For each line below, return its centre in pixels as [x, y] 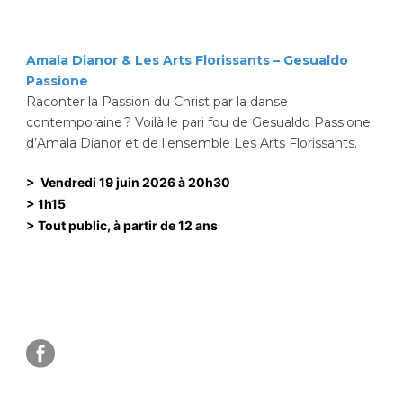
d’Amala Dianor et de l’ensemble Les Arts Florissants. [192, 143]
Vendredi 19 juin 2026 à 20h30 [135, 182]
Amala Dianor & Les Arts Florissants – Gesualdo [187, 60]
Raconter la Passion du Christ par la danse [157, 101]
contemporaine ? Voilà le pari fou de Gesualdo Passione [198, 122]
